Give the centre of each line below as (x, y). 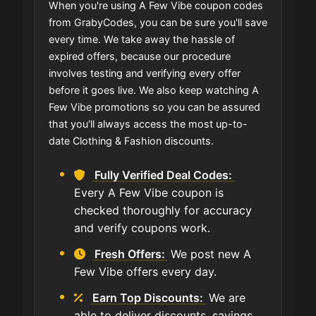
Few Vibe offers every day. (145, 271)
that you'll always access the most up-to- (148, 123)
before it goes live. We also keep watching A (154, 90)
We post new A (209, 254)
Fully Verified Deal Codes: (164, 175)
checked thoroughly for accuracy (163, 210)
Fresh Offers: (130, 254)
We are (226, 297)
